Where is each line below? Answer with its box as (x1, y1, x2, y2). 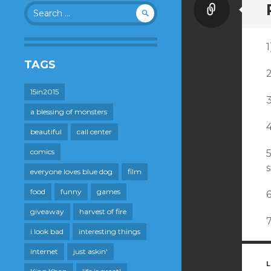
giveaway (30, 206, 64, 216)
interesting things (79, 226, 140, 236)
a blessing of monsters (30, 106, 107, 116)
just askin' (73, 246, 108, 256)
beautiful (30, 126, 62, 136)
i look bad (30, 226, 64, 236)
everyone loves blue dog (30, 166, 113, 176)
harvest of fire (79, 206, 126, 216)
